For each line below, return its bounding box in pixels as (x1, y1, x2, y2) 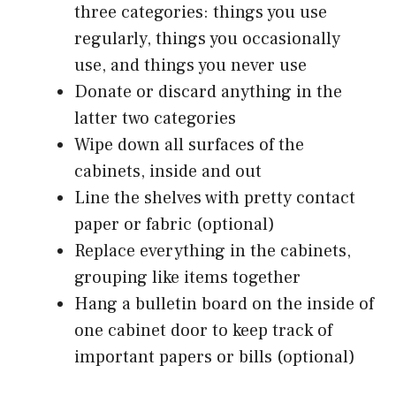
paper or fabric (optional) (74, 212, 275, 236)
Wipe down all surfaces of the (74, 133, 304, 156)
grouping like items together (74, 265, 301, 289)
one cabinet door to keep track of (74, 318, 332, 342)
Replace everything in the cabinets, (74, 239, 351, 263)
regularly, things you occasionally (74, 27, 340, 50)
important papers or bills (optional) (74, 345, 355, 369)
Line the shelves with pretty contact (74, 186, 355, 209)
